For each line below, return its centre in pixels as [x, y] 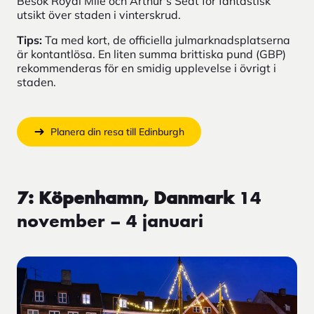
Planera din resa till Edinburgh [117, 131]
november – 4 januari [110, 222]
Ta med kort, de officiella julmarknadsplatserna [166, 40]
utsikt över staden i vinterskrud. [99, 14]
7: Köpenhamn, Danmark [125, 199]
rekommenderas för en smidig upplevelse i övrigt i [146, 68]
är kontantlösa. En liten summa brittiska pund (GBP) [151, 54]
